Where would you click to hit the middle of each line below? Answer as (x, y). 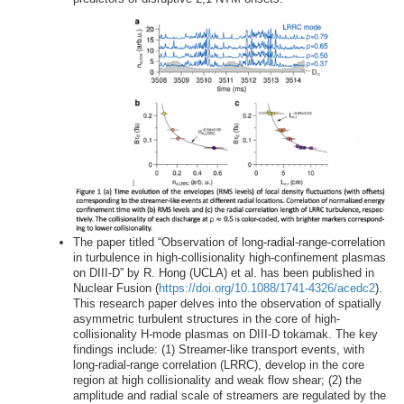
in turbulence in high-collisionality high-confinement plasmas (229, 257)
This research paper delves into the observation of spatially (227, 303)
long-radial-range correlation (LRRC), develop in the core (218, 364)
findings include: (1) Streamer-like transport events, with (218, 349)
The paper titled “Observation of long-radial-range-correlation (229, 242)
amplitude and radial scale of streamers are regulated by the (229, 395)
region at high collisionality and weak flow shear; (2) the (217, 380)
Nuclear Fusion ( (115, 288)
